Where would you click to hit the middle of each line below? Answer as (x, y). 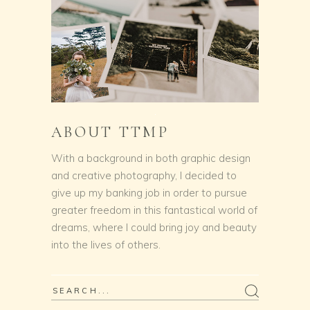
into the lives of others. (106, 244)
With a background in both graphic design (151, 158)
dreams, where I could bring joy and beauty (154, 227)
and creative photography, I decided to (144, 175)
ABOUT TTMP (110, 132)
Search (68, 291)
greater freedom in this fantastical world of (154, 210)
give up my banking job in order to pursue (149, 192)
